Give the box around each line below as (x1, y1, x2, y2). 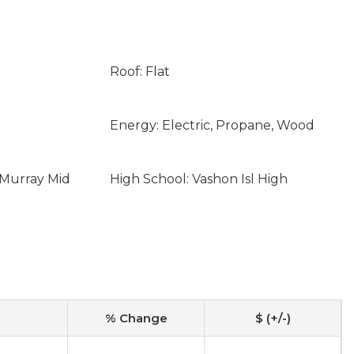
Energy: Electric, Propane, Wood (109, 118, 314, 133)
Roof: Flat (109, 64, 170, 79)
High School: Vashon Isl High (109, 171, 288, 186)
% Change (104, 311, 168, 326)
